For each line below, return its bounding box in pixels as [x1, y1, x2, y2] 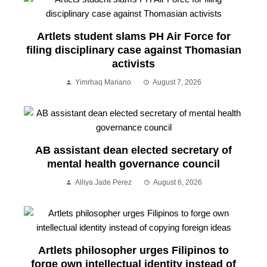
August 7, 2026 [153, 77, 201, 86]
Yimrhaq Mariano [75, 77, 131, 86]
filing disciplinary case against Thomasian [26, 44, 241, 56]
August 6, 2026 [153, 178, 202, 187]
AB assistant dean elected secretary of [35, 144, 232, 156]
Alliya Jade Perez [74, 178, 132, 187]
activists [112, 57, 155, 70]
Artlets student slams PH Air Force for [36, 30, 231, 42]
